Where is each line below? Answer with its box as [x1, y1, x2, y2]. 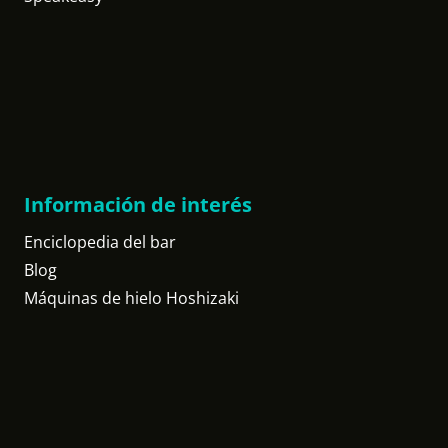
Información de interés [24, 191, 252, 218]
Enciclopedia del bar [24, 231, 176, 253]
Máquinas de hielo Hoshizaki [24, 287, 239, 309]
